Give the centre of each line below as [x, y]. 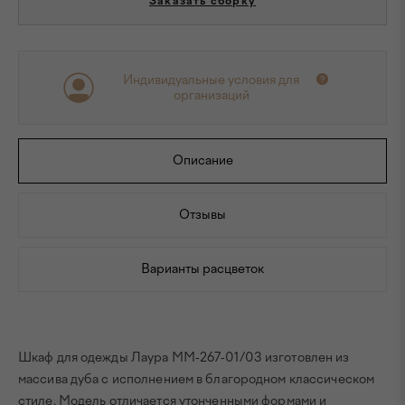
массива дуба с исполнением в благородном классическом [197, 379]
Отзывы [202, 215]
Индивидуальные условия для [211, 80]
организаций [211, 95]
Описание [202, 160]
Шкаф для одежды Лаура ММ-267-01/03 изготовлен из [184, 358]
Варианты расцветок [202, 269]
